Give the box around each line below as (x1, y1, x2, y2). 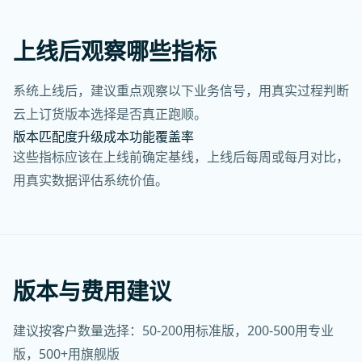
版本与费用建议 (13, 276, 171, 306)
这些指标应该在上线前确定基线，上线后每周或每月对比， (13, 148, 349, 166)
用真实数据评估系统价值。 (13, 171, 168, 189)
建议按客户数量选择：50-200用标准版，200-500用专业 (13, 322, 334, 339)
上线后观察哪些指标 (13, 36, 217, 66)
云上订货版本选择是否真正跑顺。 (13, 105, 207, 123)
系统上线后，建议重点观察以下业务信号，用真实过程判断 (13, 82, 349, 99)
